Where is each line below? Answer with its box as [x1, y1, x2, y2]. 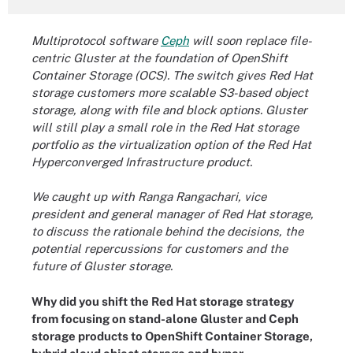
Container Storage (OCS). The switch [32, 68, 233, 82]
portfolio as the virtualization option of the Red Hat [32, 137, 311, 151]
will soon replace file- [189, 33, 312, 47]
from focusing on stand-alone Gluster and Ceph [32, 311, 299, 325]
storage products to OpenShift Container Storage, [32, 329, 313, 343]
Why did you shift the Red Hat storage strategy [32, 294, 294, 308]
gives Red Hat [233, 68, 313, 82]
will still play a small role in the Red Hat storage [32, 120, 299, 134]
